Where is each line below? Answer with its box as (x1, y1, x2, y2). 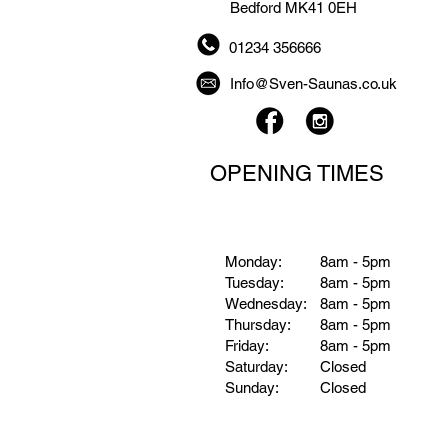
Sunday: (225, 379, 279, 396)
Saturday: (225, 358, 288, 375)
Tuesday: (225, 274, 284, 291)
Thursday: (225, 316, 291, 333)
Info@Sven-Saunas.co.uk (230, 75, 397, 92)
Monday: (225, 253, 282, 270)
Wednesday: (225, 295, 307, 312)
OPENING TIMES (210, 161, 384, 186)
